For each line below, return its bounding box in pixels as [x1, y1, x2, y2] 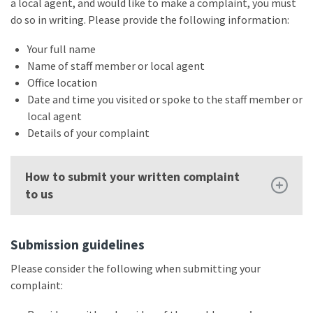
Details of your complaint [27, 126, 150, 140]
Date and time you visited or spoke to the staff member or [27, 92, 303, 106]
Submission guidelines [10, 236, 145, 253]
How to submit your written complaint [25, 168, 240, 184]
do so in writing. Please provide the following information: [10, 13, 289, 27]
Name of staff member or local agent [27, 59, 205, 73]
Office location [27, 75, 97, 89]
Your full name [27, 42, 96, 56]
